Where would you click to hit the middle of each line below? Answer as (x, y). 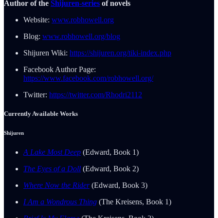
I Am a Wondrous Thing (60, 201)
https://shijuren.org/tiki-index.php (120, 53)
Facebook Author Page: (60, 69)
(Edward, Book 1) (110, 152)
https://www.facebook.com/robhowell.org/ (88, 78)
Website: (37, 19)
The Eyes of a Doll (52, 168)
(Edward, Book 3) (118, 185)
